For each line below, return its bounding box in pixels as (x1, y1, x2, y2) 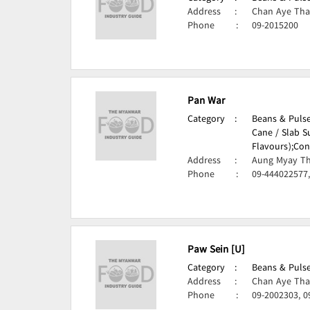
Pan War (188, 93, 225, 111)
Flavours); (252, 139, 294, 156)
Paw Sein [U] (188, 241, 245, 259)
